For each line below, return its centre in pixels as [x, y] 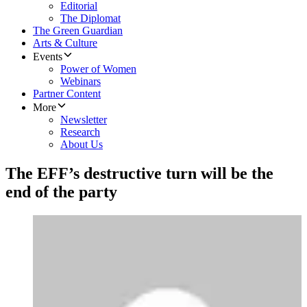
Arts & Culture [65, 43]
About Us [82, 145]
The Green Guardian [78, 31]
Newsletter [84, 120]
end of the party [61, 192]
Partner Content [67, 94]
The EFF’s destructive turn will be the [139, 174]
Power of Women [98, 69]
